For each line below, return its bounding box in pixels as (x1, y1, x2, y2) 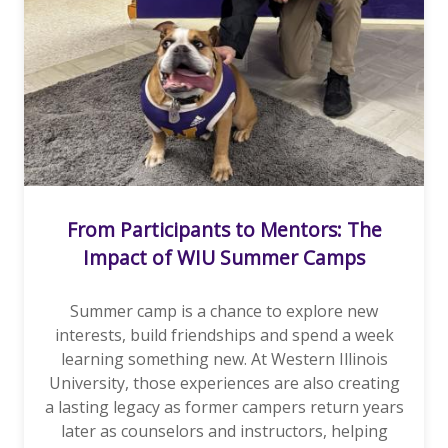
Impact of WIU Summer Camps (83, 243, 365, 271)
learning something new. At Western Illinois (60, 348, 388, 371)
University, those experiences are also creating (48, 372, 400, 395)
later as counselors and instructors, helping (60, 420, 388, 443)
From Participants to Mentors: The (66, 215, 382, 243)
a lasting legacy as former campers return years (44, 396, 404, 419)
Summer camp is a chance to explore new (70, 300, 378, 323)
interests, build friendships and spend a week (54, 324, 394, 347)
